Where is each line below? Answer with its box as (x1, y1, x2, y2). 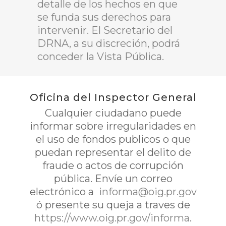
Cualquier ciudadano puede (44, 107, 182, 119)
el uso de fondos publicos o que (35, 133, 191, 145)
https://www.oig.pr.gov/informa (34, 212, 190, 224)
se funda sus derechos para (37, 11, 171, 23)
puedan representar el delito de (35, 146, 191, 158)
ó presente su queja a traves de (33, 199, 193, 211)
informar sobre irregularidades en (30, 120, 196, 132)
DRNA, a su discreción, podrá (37, 37, 180, 49)
